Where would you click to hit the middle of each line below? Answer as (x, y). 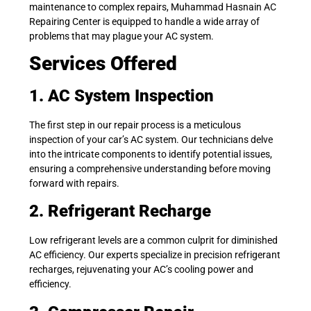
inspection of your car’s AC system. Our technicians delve (151, 140)
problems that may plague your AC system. (121, 36)
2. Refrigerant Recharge (120, 211)
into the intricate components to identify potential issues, (151, 154)
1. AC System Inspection (121, 96)
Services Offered (103, 64)
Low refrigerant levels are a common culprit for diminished (153, 241)
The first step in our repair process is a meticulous (135, 125)
